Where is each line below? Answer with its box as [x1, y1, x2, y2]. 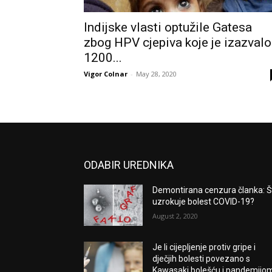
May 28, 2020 [136, 69, 177, 78]
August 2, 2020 [152, 211, 199, 220]
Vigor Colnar [84, 69, 127, 78]
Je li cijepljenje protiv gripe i [152, 242, 256, 252]
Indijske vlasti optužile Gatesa [84, 19, 252, 35]
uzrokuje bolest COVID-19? [152, 196, 255, 206]
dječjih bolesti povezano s [152, 253, 251, 263]
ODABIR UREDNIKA [84, 158, 174, 171]
